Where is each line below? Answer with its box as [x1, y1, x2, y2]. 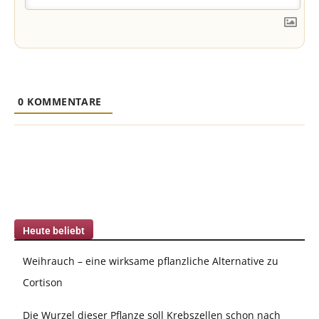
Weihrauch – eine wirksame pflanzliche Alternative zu [23, 254, 278, 268]
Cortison [23, 276, 63, 290]
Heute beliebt [23, 225, 85, 237]
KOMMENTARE [23, 95, 102, 109]
